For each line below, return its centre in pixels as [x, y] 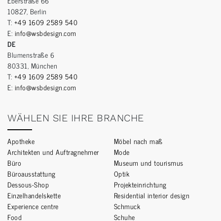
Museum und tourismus [148, 163]
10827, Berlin [27, 11]
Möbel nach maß [138, 141]
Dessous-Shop [28, 184]
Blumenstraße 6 [31, 55]
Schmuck [127, 206]
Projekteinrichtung [140, 184]
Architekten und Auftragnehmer [53, 152]
